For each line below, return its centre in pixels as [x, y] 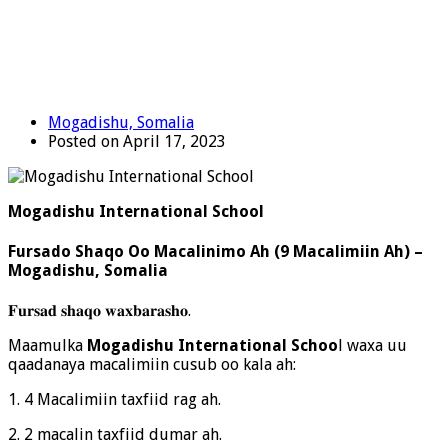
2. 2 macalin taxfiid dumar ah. [115, 435]
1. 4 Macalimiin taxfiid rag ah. [114, 400]
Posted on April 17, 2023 [137, 141]
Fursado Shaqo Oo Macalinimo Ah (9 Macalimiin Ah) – [215, 252]
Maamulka [47, 346]
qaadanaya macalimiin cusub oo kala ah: [152, 365]
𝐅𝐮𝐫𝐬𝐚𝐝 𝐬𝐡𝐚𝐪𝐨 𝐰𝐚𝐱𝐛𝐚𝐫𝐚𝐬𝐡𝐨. [99, 311]
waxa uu [375, 346]
